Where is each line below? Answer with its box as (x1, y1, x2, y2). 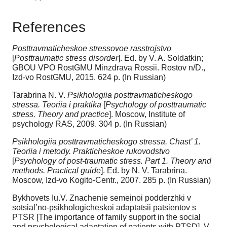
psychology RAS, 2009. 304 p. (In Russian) (12, 119, 167, 128)
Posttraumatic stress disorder (14, 53, 118, 62)
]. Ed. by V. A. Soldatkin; (118, 53, 203, 62)
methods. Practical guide (12, 166, 101, 175)
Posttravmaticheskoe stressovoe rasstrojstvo (12, 44, 171, 53)
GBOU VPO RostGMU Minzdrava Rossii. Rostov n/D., (12, 63, 205, 72)
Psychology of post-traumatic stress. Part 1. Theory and (14, 156, 211, 165)
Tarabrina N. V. (12, 90, 67, 99)
